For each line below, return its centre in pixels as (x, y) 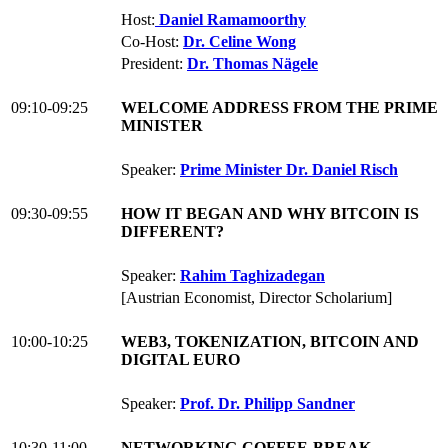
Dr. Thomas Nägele (252, 64)
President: (154, 64)
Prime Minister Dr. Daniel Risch (289, 170)
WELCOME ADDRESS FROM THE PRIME (279, 108)
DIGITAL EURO (180, 360)
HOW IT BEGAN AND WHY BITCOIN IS (270, 214)
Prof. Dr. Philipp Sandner (267, 404)
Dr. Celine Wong (239, 42)
